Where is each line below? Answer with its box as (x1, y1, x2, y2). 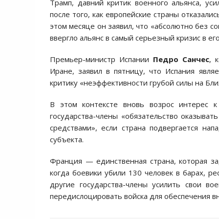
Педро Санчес (153, 54, 209, 64)
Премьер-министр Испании (50, 54, 153, 64)
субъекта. (50, 134, 84, 144)
